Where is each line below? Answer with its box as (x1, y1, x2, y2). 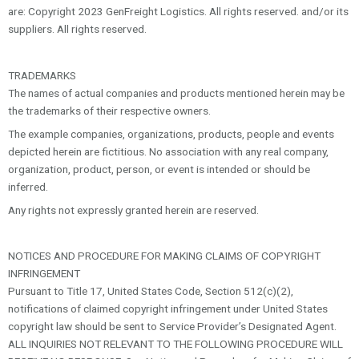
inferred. (8, 179, 48, 193)
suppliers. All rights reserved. (8, 22, 147, 36)
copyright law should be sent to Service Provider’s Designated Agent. (8, 320, 337, 333)
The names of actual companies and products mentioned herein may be (8, 87, 345, 100)
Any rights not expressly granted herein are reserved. (8, 203, 259, 216)
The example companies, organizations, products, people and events (8, 127, 334, 140)
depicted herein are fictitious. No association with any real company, (8, 144, 329, 158)
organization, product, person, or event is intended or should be (8, 162, 310, 175)
